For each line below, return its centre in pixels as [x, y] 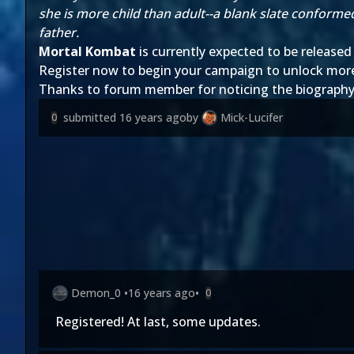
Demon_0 [96, 293]
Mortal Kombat [87, 51]
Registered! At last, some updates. [158, 322]
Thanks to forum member [118, 89]
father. [59, 32]
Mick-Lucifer [252, 117]
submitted [91, 117]
